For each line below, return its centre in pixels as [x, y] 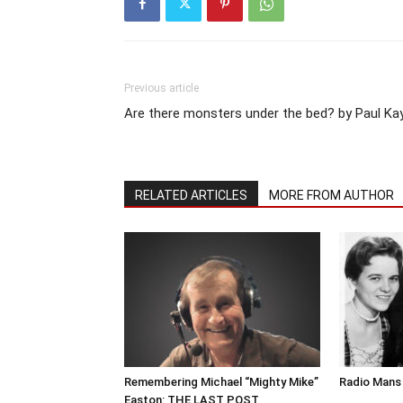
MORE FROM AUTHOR [331, 196]
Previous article [161, 89]
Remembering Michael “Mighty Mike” [221, 382]
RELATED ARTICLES [191, 196]
